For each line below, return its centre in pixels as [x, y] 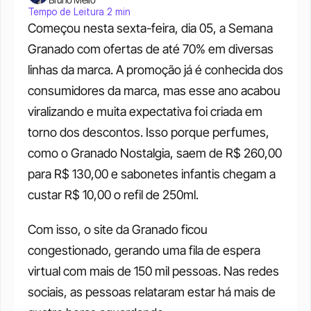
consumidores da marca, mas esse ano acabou [154, 91]
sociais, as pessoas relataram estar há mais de [152, 292]
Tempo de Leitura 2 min [79, 11]
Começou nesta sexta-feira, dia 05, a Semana [150, 28]
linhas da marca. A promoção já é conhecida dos [155, 70]
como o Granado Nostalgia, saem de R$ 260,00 [155, 153]
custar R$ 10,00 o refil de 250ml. [113, 195]
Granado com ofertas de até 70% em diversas [151, 49]
